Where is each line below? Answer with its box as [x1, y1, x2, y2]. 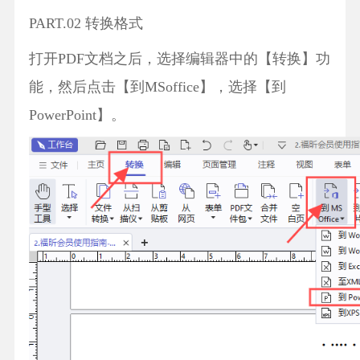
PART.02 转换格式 [28, 15, 143, 32]
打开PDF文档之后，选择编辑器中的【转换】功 [28, 51, 330, 67]
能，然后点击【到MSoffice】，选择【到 [28, 79, 286, 96]
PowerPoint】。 [28, 107, 125, 124]
